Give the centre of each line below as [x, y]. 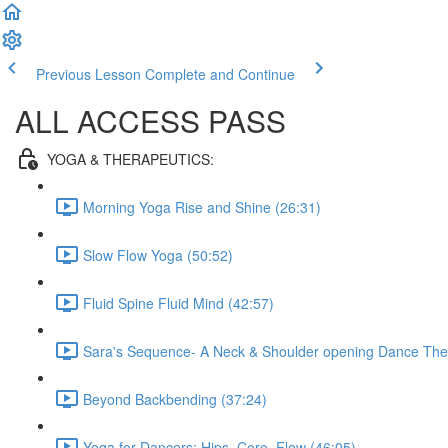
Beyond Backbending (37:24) [175, 398]
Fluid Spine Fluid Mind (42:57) [178, 302]
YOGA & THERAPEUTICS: [130, 158]
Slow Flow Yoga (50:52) [158, 254]
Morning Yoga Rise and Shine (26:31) [202, 206]
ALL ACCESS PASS [150, 120]
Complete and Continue [220, 74]
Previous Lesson [88, 74]
